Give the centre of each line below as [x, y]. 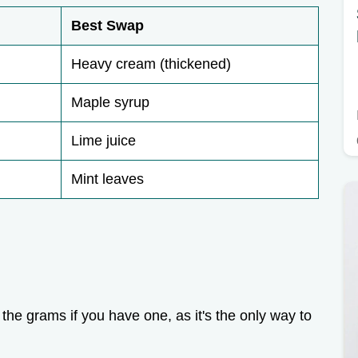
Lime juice [103, 141]
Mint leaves [107, 179]
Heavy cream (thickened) [151, 64]
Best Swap [107, 26]
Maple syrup [110, 103]
